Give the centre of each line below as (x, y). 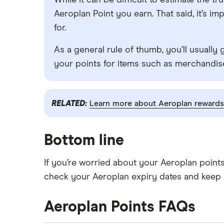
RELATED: (70, 103)
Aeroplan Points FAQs (120, 207)
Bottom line (84, 141)
